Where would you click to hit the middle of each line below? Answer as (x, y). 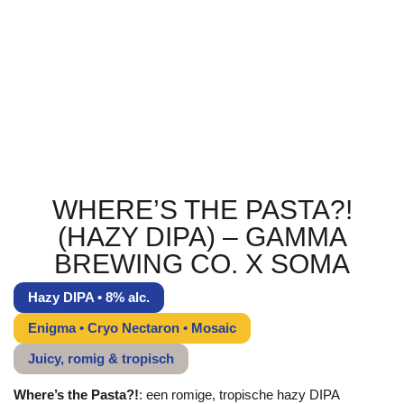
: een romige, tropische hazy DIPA (239, 395)
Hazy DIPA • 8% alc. (89, 297)
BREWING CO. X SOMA (202, 264)
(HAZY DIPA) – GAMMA (202, 237)
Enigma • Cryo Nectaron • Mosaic (132, 328)
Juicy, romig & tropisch (101, 358)
